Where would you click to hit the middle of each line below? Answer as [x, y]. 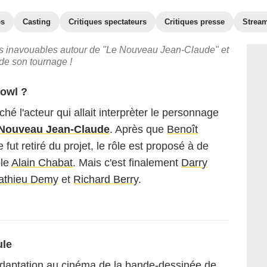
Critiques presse [195, 22]
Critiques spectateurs [108, 22]
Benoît [182, 129]
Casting [37, 22]
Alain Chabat [42, 163]
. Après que [138, 129]
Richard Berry [106, 179]
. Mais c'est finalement [127, 163]
